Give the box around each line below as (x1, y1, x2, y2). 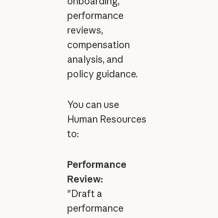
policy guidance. (67, 68, 138, 80)
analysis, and (67, 53, 123, 65)
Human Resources (67, 113, 146, 125)
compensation (67, 38, 130, 51)
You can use (67, 98, 119, 110)
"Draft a (67, 187, 102, 200)
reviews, (67, 24, 103, 36)
